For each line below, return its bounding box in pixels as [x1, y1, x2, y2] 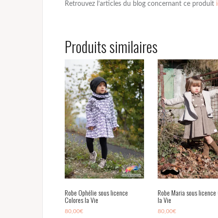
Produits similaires [65, 36, 158, 58]
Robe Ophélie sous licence [65, 187, 128, 198]
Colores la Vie [65, 194, 98, 205]
